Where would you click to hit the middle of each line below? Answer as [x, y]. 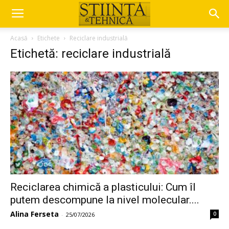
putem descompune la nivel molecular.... [105, 200]
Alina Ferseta [35, 214]
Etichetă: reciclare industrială [90, 54]
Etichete [49, 38]
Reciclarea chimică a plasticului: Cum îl [103, 187]
